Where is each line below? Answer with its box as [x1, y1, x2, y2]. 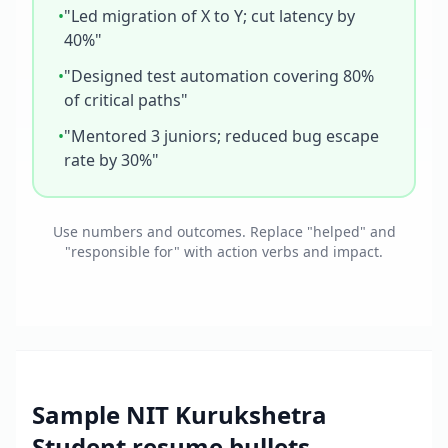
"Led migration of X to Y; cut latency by [64, 5, 355, 27]
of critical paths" [64, 89, 188, 111]
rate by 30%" [64, 149, 159, 171]
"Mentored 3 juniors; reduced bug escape [64, 125, 379, 147]
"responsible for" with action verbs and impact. [65, 242, 383, 261]
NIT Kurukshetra [126, 398, 327, 431]
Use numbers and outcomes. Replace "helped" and [52, 222, 396, 241]
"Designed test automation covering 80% [64, 65, 374, 87]
